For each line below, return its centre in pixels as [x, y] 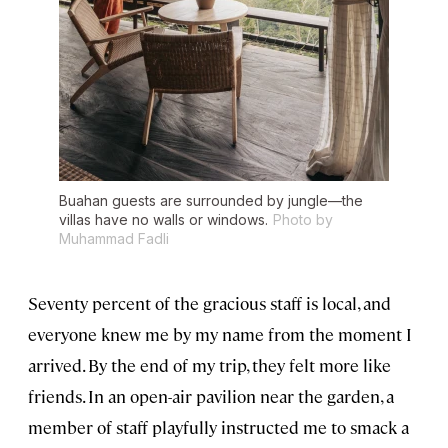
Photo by [303, 219]
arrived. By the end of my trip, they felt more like [209, 364]
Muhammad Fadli [114, 238]
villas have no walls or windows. [163, 219]
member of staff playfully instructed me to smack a [218, 426]
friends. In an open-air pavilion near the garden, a [211, 395]
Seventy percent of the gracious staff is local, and [209, 302]
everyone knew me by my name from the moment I [220, 333]
